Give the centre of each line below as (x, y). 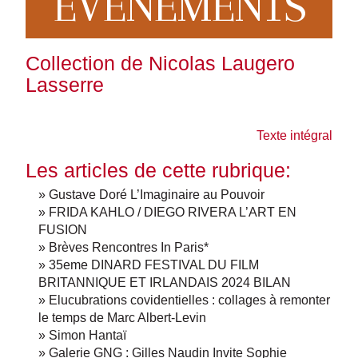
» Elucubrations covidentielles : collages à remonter (184, 300)
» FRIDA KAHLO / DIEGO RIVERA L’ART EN (167, 212)
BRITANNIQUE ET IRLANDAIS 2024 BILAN (165, 282)
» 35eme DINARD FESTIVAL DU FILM (149, 265)
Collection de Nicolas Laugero (160, 64)
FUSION (63, 229)
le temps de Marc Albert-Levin (122, 317)
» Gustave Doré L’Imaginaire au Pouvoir (151, 194)
